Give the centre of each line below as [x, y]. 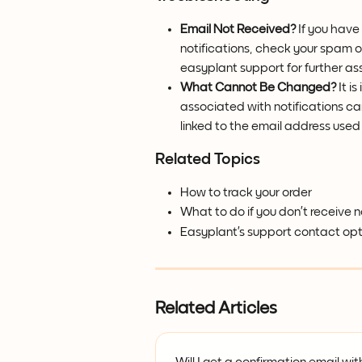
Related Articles [216, 309]
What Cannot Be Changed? [258, 87]
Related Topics [208, 159]
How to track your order [246, 192]
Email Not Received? [238, 29]
